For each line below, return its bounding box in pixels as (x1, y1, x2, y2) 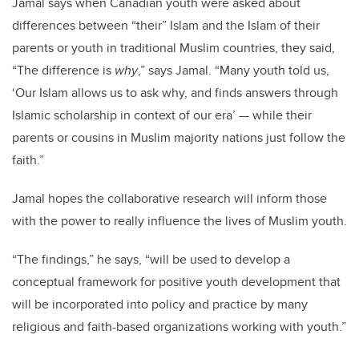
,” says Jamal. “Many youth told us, (138, 61, 329, 80)
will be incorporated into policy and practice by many (12, 295, 308, 314)
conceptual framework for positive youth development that (12, 272, 341, 292)
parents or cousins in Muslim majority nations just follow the (12, 128, 345, 147)
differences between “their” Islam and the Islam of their (12, 16, 320, 35)
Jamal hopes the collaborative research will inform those (12, 189, 327, 208)
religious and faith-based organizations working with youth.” (12, 317, 346, 337)
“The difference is (12, 61, 115, 80)
